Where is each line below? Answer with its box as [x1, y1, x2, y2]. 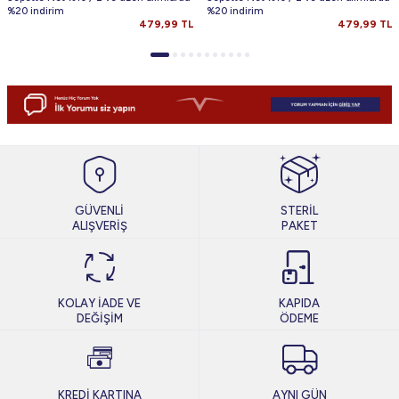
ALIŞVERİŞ [71, 219, 127, 233]
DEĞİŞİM [76, 311, 123, 325]
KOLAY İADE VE [58, 296, 141, 310]
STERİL [281, 204, 318, 218]
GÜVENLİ [75, 204, 124, 218]
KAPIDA [279, 296, 320, 310]
